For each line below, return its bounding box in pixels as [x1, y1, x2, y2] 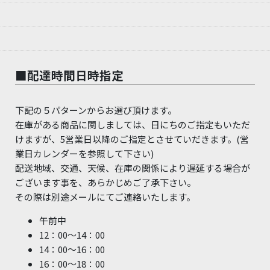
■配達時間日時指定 [15, 66, 124, 84]
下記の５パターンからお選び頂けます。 [15, 104, 177, 117]
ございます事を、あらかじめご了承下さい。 [15, 176, 196, 189]
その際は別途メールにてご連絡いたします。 [15, 190, 196, 204]
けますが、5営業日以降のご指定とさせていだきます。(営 [15, 133, 250, 146]
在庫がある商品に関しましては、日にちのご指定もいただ [15, 118, 251, 131]
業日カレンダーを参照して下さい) [15, 147, 154, 160]
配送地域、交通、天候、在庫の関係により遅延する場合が [15, 162, 251, 175]
